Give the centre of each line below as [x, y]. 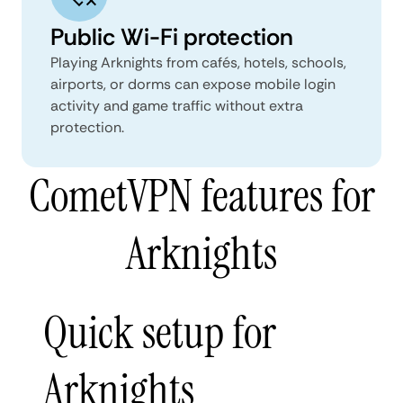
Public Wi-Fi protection [172, 36]
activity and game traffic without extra [177, 105]
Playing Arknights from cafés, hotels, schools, [198, 62]
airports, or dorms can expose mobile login [193, 84]
